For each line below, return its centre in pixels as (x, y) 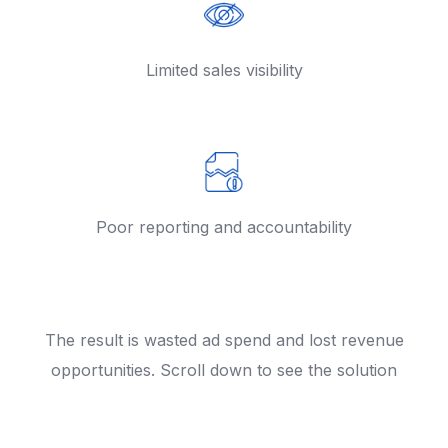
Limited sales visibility (224, 69)
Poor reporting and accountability (224, 226)
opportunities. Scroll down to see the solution (224, 370)
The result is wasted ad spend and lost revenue (224, 340)
